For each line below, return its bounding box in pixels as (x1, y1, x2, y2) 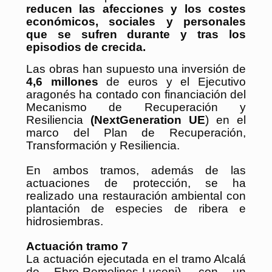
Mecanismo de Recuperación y (26, 100, 246, 114)
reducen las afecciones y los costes (26, 2, 246, 15)
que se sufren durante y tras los (26, 27, 246, 41)
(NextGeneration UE (90, 113, 205, 126)
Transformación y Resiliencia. (26, 138, 180, 152)
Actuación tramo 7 (26, 239, 128, 253)
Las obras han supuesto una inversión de (26, 62, 246, 75)
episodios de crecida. (26, 40, 146, 53)
